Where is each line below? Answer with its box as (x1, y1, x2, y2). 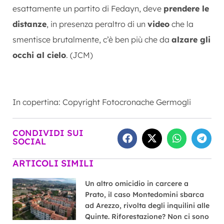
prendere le (163, 3, 209, 13)
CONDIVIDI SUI (12, 127, 83, 138)
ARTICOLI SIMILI (12, 157, 93, 169)
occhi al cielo (12, 49, 66, 60)
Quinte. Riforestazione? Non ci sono (85, 211, 209, 221)
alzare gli (171, 34, 210, 44)
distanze (12, 18, 46, 29)
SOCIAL (12, 135, 46, 146)
